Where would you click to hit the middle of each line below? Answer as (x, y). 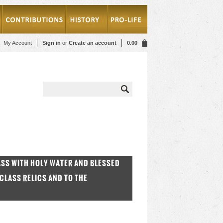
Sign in (52, 43)
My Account (18, 43)
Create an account (93, 43)
